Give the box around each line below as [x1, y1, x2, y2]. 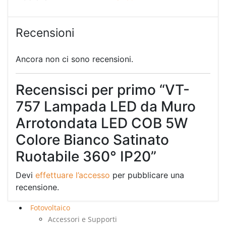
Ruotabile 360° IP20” [16, 148, 156, 165]
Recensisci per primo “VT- [16, 81, 190, 99]
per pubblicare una [110, 170, 184, 181]
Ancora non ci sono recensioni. [16, 54, 133, 65]
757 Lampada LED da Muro [16, 98, 196, 116]
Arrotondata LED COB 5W [16, 115, 188, 132]
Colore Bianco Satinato [16, 131, 169, 149]
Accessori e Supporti [48, 214, 117, 224]
